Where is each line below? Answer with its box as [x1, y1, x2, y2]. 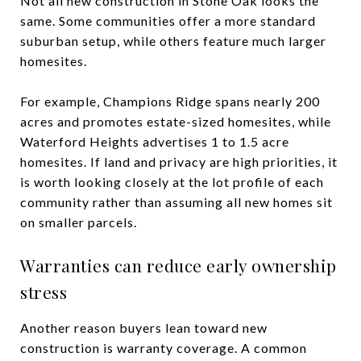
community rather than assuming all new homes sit [20, 193, 333, 210]
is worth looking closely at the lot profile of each [20, 173, 324, 189]
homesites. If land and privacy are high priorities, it [20, 153, 338, 169]
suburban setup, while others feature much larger [20, 32, 326, 48]
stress [20, 280, 67, 303]
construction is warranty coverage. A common [20, 339, 307, 355]
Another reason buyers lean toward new [20, 319, 268, 335]
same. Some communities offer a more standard [20, 12, 316, 28]
